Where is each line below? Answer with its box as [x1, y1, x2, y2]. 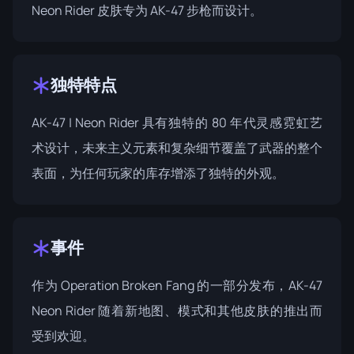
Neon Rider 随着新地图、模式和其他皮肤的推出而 [32, 301, 322, 319]
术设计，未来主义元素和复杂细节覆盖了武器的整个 [32, 138, 322, 156]
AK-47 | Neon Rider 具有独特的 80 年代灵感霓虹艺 [32, 113, 322, 131]
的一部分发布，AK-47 [194, 276, 323, 294]
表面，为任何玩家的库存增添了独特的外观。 [32, 164, 284, 182]
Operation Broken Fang [60, 276, 194, 294]
